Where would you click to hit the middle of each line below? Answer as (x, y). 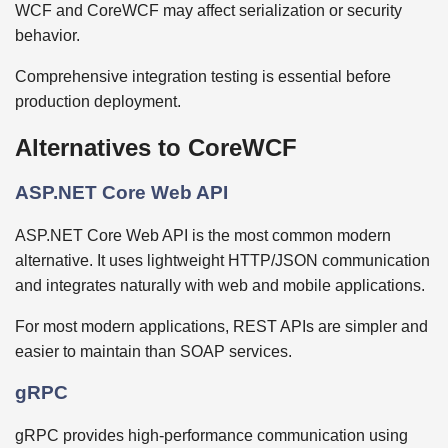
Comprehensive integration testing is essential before (203, 77)
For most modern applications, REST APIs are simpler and (221, 326)
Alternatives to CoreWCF (156, 148)
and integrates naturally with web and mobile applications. (220, 285)
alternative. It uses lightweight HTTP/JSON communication (222, 260)
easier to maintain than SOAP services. (153, 351)
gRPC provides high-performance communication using (211, 436)
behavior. (47, 36)
